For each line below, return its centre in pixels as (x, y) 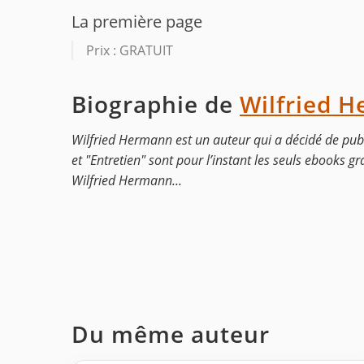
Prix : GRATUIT (130, 51)
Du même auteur (171, 334)
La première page (137, 22)
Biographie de (156, 104)
